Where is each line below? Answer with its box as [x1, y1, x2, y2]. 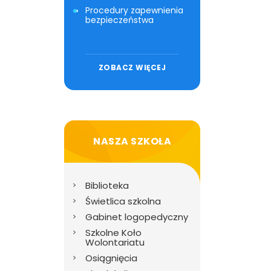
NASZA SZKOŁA [93, 134, 171, 148]
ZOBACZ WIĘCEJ [98, 62, 166, 73]
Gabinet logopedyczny [85, 211, 188, 223]
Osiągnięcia [85, 252, 137, 264]
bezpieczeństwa [85, 14, 154, 26]
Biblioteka [85, 179, 129, 192]
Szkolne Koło [85, 226, 142, 239]
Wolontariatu [85, 236, 145, 249]
